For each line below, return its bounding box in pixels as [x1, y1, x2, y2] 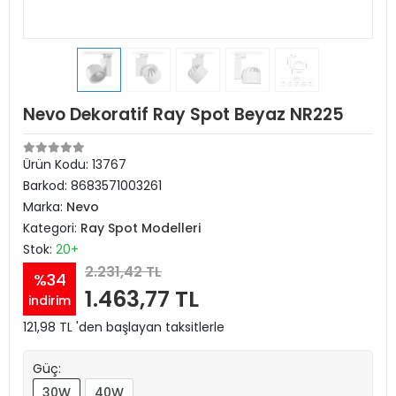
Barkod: [23, 177, 71, 194]
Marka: [23, 198, 66, 216]
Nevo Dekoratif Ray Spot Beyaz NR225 [23, 103, 344, 126]
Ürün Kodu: [23, 156, 92, 173]
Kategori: [23, 219, 80, 237]
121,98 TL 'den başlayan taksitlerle [23, 318, 225, 336]
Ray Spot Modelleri [80, 219, 201, 237]
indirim [28, 291, 71, 309]
